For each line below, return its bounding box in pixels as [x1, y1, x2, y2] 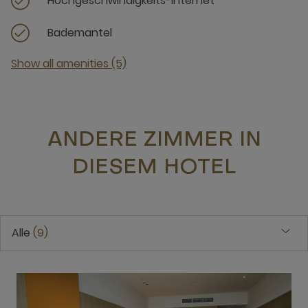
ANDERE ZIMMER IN [47, 131, 261, 151]
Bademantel [47, 24, 112, 41]
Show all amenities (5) [11, 56, 126, 71]
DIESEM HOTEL [71, 158, 236, 178]
